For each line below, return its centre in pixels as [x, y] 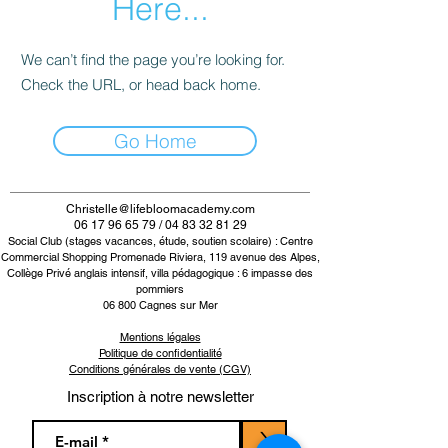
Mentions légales [160, 337]
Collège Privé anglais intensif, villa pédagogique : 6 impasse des [160, 273]
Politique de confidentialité [160, 353]
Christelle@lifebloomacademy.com [160, 209]
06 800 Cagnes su [147, 305]
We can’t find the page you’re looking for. [153, 59]
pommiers [160, 289]
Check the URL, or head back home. [141, 84]
